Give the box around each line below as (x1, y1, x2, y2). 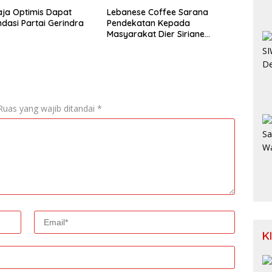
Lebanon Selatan (106, 39, 175, 51)
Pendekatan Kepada (106, 18, 190, 29)
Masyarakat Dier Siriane (106, 29, 205, 40)
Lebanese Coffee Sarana (106, 7, 208, 18)
